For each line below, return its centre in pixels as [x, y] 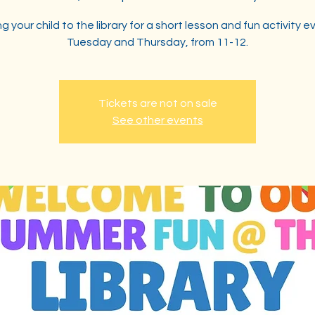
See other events [157, 120]
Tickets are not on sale [157, 103]
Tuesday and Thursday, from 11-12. [157, 42]
